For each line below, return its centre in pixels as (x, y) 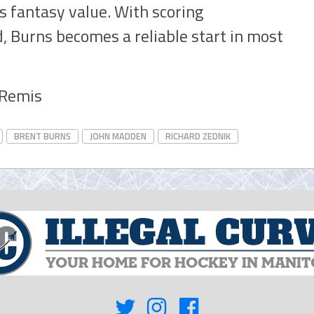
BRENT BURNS (42, 136)
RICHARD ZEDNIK (198, 136)
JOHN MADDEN (118, 136)
